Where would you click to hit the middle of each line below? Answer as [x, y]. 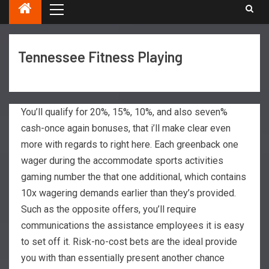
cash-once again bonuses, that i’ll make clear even [126, 128]
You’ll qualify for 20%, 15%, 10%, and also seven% [124, 112]
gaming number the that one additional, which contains [134, 177]
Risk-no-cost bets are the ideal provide [155, 241]
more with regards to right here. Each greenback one [130, 144]
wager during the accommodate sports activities [122, 160]
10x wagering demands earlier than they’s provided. [128, 193]
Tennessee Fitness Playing [100, 56]
